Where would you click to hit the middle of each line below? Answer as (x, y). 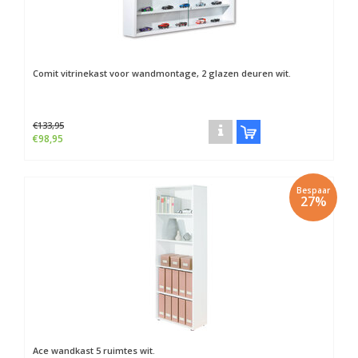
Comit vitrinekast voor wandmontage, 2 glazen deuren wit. (162, 73)
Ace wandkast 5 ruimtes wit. (94, 350)
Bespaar (313, 190)
